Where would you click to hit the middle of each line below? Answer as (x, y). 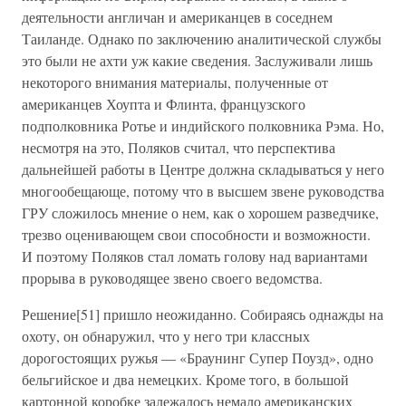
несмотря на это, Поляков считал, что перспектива (179, 147)
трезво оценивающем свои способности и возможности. (196, 234)
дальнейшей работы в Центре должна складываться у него (203, 169)
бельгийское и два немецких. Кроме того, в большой (185, 379)
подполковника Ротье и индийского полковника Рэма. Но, (203, 126)
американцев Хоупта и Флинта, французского (164, 104)
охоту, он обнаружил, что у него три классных (166, 336)
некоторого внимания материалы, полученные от (175, 82)
